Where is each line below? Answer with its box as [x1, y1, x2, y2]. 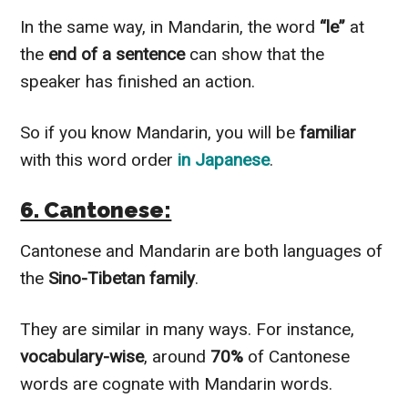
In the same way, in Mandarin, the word [20, 16, 321, 38]
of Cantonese [243, 346, 351, 368]
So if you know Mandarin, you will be [20, 122, 301, 144]
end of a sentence [48, 44, 186, 66]
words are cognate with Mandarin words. [20, 373, 333, 395]
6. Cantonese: [20, 197, 172, 224]
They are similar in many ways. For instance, [20, 319, 355, 341]
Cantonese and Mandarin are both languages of [20, 240, 383, 262]
